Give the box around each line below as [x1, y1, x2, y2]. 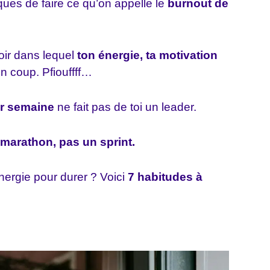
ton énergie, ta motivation [77, 49, 218, 61]
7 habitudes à [128, 171, 202, 183]
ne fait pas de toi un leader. [54, 101, 196, 113]
